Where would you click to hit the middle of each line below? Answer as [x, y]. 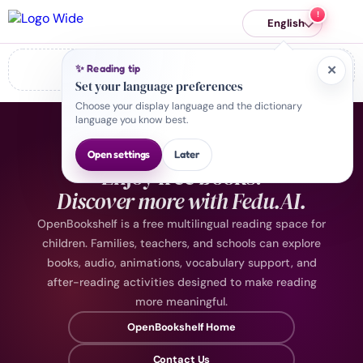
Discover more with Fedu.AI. [181, 201]
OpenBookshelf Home [181, 327]
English [286, 23]
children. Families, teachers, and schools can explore [181, 243]
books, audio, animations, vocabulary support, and [181, 263]
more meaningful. [181, 301]
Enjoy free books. [181, 177]
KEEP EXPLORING [181, 129]
